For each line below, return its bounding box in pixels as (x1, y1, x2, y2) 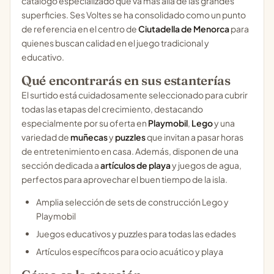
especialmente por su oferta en (21, 117, 148, 128)
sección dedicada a (21, 160, 100, 171)
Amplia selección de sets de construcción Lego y (36, 196, 229, 207)
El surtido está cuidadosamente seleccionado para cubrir (21, 89, 248, 100)
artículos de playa (100, 160, 171, 171)
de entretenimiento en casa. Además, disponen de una (21, 146, 239, 157)
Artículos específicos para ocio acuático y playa (36, 246, 223, 257)
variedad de (21, 131, 70, 143)
